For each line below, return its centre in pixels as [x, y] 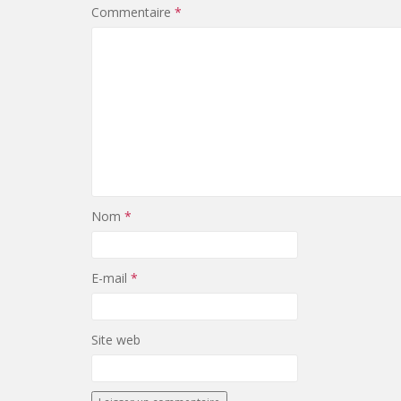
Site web [116, 340]
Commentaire [133, 12]
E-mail [111, 278]
